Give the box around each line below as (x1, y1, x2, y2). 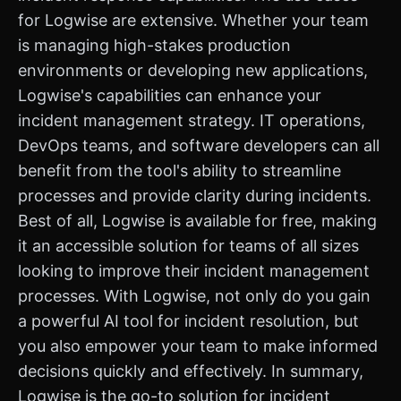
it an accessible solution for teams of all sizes (18, 236, 359, 255)
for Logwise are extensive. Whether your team (18, 11, 369, 30)
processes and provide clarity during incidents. (18, 186, 371, 205)
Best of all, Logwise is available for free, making (18, 211, 377, 230)
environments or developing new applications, (18, 61, 368, 80)
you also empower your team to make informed (18, 337, 378, 355)
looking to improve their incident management (18, 261, 370, 280)
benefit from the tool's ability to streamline (18, 161, 341, 180)
